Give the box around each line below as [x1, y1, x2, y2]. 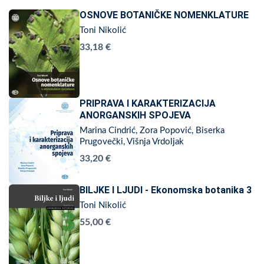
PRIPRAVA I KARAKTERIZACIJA [80, 98, 216, 110]
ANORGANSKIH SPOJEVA [80, 110, 191, 121]
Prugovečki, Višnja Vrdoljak [80, 137, 184, 147]
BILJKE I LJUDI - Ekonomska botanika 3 [80, 184, 252, 196]
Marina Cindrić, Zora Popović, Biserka [80, 126, 225, 136]
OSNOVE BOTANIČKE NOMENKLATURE [80, 9, 249, 21]
